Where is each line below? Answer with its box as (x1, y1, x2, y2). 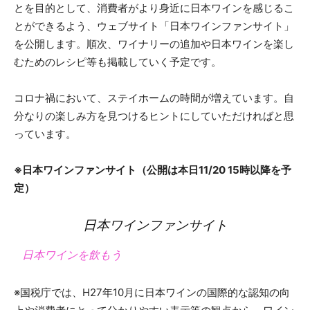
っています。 (14, 127, 76, 140)
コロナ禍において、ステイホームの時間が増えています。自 (14, 91, 294, 104)
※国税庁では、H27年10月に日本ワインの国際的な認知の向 (14, 285, 290, 299)
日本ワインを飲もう (22, 248, 122, 262)
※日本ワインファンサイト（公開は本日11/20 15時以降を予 (14, 163, 291, 176)
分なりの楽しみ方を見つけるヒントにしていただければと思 (14, 109, 294, 122)
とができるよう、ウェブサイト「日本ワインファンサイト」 (14, 19, 294, 33)
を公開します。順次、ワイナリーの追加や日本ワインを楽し (14, 37, 294, 51)
